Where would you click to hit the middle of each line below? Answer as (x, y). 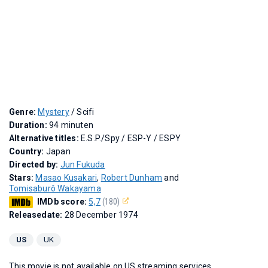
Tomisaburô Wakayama (55, 188)
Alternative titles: (45, 138)
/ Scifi (82, 112)
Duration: (29, 125)
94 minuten (71, 125)
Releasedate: (37, 214)
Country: (28, 151)
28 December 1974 (101, 214)
